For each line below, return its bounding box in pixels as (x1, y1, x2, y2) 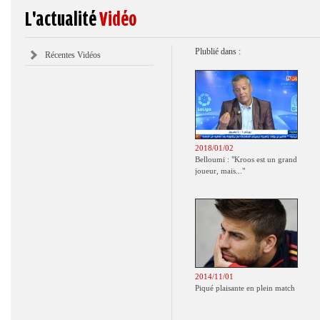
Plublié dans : (195, 46, 241, 56)
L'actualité (25, 9, 99, 30)
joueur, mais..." (195, 166, 245, 175)
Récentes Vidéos (45, 50, 101, 60)
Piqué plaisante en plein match (195, 284, 295, 292)
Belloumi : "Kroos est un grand (195, 155, 297, 164)
